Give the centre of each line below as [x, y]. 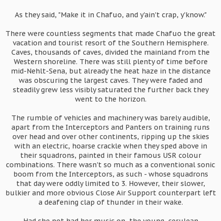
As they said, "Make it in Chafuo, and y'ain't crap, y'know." [110, 15]
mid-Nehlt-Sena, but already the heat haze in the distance [110, 71]
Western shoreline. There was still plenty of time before [110, 62]
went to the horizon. [110, 99]
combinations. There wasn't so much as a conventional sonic [110, 165]
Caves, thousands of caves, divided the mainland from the [110, 52]
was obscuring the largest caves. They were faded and [110, 80]
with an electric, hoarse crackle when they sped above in [110, 146]
